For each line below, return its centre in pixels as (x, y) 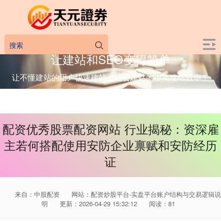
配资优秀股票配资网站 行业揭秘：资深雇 (110, 129)
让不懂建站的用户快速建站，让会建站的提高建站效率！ (110, 77)
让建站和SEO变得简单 (110, 59)
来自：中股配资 (38, 194)
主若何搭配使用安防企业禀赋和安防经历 (110, 145)
